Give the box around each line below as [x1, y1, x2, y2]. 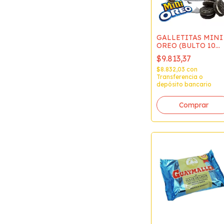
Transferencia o [156, 73, 203, 81]
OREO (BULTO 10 [156, 41, 215, 50]
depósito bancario [156, 80, 211, 88]
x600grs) [156, 49, 187, 58]
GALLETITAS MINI [156, 33, 223, 42]
